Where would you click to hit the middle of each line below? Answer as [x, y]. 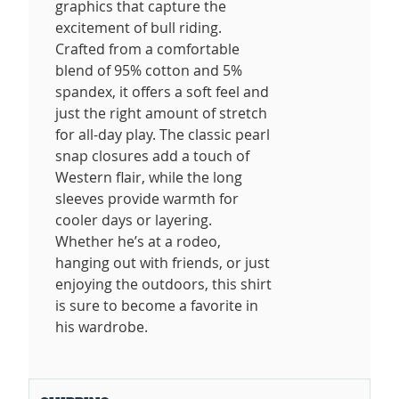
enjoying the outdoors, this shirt [163, 284]
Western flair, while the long [149, 177]
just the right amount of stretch [161, 113]
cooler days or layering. [134, 220]
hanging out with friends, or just [163, 262]
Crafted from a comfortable [147, 49]
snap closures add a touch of [152, 155]
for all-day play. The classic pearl [163, 134]
